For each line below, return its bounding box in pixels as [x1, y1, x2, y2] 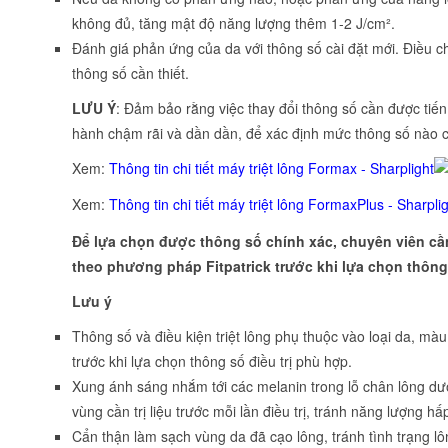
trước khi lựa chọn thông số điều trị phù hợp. [72, 351, 352, 372]
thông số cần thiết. [72, 62, 189, 83]
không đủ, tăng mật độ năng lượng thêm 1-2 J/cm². [72, 12, 395, 33]
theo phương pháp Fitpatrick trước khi [72, 256, 342, 277]
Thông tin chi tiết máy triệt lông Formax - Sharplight [109, 157, 434, 178]
